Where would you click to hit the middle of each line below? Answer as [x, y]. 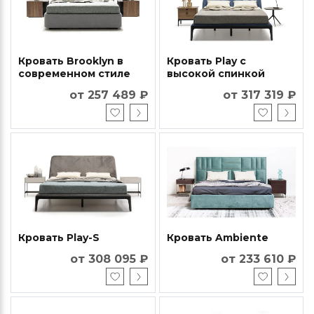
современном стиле [74, 74]
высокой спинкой [216, 74]
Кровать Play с [206, 61]
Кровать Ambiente [217, 238]
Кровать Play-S [59, 238]
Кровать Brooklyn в [71, 61]
